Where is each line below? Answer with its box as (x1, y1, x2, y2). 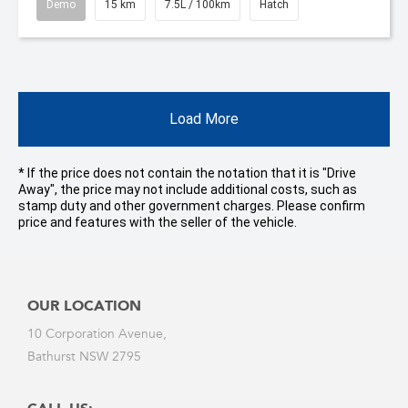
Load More (169, 110, 239, 127)
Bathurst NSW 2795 (27, 352, 141, 364)
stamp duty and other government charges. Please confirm (18, 199, 365, 213)
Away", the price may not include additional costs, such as (18, 182, 357, 197)
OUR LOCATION (27, 300, 141, 314)
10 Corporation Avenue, (27, 329, 167, 342)
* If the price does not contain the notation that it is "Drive (18, 166, 356, 180)
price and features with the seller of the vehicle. (18, 215, 297, 229)
